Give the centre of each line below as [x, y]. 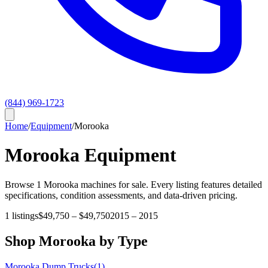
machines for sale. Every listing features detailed [170, 184]
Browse [21, 184]
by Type [122, 241]
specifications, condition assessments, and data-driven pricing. [121, 195]
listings [24, 215]
